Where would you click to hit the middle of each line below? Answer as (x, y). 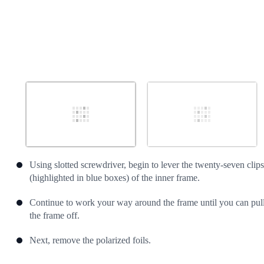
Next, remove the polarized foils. (90, 240)
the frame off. (55, 216)
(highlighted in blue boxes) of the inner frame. (115, 178)
